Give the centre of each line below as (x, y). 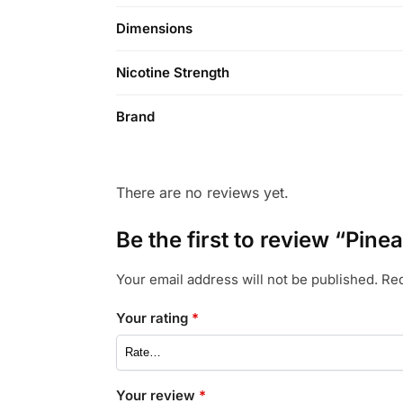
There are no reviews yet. (202, 192)
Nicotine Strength (173, 72)
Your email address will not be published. (246, 279)
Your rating (153, 318)
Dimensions (154, 28)
